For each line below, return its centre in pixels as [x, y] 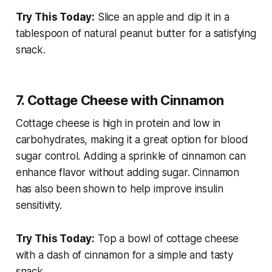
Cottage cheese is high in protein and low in [118, 124]
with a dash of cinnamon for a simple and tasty [124, 255]
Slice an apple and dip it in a [162, 17]
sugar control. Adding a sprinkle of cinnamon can [131, 156]
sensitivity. [39, 206]
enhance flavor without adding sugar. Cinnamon [127, 173]
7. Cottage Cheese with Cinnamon [120, 100]
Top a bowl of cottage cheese [167, 239]
